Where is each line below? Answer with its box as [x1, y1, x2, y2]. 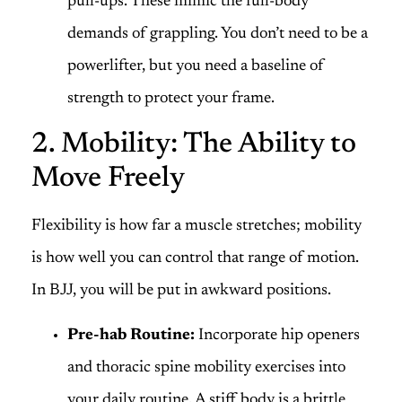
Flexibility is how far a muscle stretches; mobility [31, 218, 362, 235]
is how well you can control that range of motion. [31, 250, 359, 267]
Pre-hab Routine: [67, 328, 195, 345]
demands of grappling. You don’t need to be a [67, 25, 368, 42]
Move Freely [31, 164, 185, 194]
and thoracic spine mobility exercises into [67, 360, 345, 377]
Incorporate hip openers [195, 328, 360, 345]
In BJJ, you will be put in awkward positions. [31, 283, 331, 300]
